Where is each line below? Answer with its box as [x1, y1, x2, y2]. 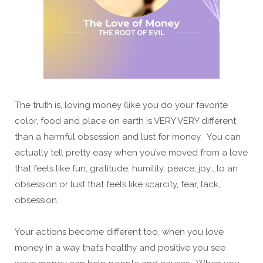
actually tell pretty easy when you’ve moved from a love [15, 147, 248, 159]
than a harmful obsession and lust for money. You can [15, 131, 241, 143]
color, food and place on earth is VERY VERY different [15, 116, 236, 127]
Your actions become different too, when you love [15, 227, 224, 238]
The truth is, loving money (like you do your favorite [15, 100, 228, 111]
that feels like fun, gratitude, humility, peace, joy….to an [15, 163, 238, 174]
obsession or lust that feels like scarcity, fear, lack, [15, 179, 220, 190]
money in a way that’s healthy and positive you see [15, 242, 225, 254]
